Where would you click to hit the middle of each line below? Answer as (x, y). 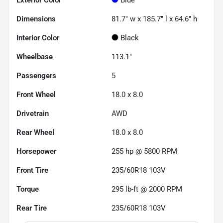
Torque (28, 189)
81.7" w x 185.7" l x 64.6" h (154, 19)
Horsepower (36, 151)
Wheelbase (35, 56)
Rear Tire (32, 208)
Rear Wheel (35, 132)
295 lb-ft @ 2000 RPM (147, 189)
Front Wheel (36, 94)
